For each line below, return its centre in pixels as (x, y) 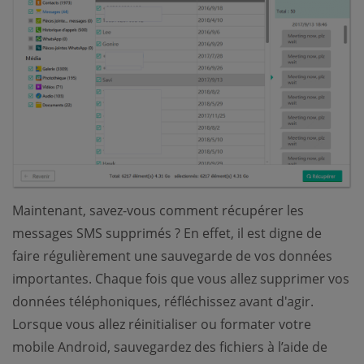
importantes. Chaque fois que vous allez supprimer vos (181, 279)
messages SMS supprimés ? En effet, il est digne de (167, 234)
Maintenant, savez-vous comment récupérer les (158, 211)
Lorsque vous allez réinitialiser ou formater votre (162, 325)
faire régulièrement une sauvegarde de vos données (172, 256)
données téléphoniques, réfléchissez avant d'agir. (163, 302)
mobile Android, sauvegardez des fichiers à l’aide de (170, 347)
